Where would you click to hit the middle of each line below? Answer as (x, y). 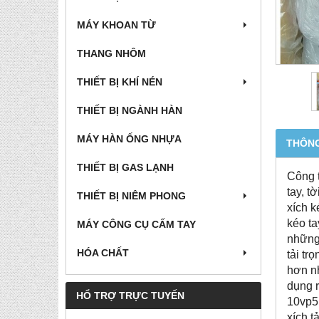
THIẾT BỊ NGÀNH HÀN (130, 110)
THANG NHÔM (111, 53)
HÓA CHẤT (103, 253)
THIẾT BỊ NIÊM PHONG (131, 196)
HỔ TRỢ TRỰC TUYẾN (130, 296)
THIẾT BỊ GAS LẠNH (125, 167)
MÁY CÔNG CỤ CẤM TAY (136, 224)
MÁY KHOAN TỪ (116, 25)
